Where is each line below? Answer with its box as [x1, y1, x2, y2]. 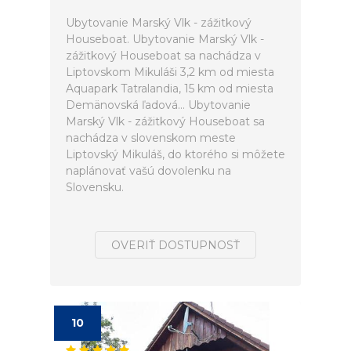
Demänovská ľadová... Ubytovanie [66, 98, 251, 112]
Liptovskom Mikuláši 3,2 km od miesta [66, 65, 274, 79]
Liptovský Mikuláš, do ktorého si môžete [66, 147, 285, 161]
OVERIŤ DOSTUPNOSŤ [111, 238, 240, 252]
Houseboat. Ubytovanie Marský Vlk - [66, 32, 264, 46]
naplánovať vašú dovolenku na [66, 164, 231, 178]
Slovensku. [66, 180, 124, 194]
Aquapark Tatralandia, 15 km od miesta [66, 81, 273, 96]
